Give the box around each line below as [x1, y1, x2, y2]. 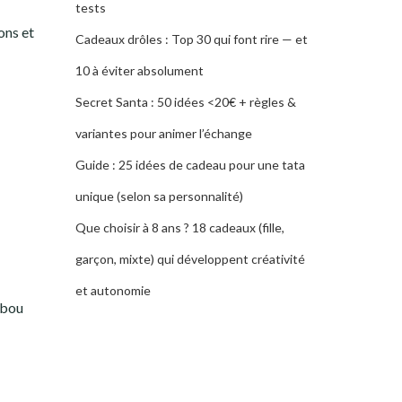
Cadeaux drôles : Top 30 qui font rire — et [74, 31, 308, 47]
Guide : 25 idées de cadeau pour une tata [74, 157, 305, 172]
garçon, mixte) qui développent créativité [74, 251, 305, 267]
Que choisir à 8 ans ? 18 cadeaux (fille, [74, 220, 284, 235]
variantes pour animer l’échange [74, 126, 252, 141]
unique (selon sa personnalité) [74, 188, 243, 204]
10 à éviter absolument [74, 63, 204, 78]
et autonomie [74, 283, 151, 298]
